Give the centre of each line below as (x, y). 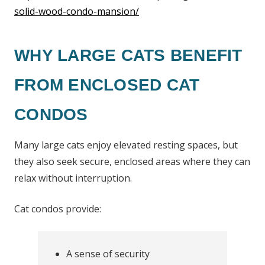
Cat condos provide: (58, 209)
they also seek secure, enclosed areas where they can (132, 161)
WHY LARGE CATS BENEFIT (128, 55)
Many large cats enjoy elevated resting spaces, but (126, 145)
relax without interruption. (73, 178)
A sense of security (108, 254)
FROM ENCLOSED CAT (107, 85)
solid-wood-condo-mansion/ (77, 11)
